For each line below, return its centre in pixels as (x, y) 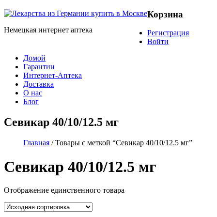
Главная (36, 143)
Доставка (39, 84)
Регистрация (168, 33)
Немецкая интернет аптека (48, 30)
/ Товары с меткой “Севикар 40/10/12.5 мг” (121, 143)
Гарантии (39, 67)
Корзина (165, 14)
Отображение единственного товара (64, 190)
